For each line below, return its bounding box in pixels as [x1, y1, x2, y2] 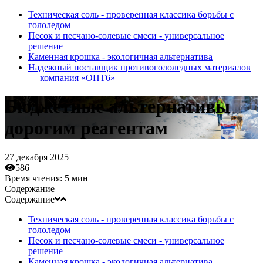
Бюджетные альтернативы [5, 96, 230, 117]
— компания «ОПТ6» [28, 73, 115, 83]
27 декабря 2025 [5, 151, 69, 162]
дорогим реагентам [5, 117, 168, 139]
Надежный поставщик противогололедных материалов [28, 62, 251, 72]
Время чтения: [5, 173, 65, 183]
